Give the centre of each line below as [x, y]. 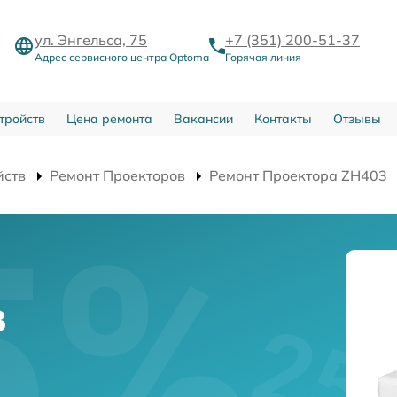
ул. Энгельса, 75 [91, 39]
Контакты [283, 118]
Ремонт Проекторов [117, 175]
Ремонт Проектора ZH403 [298, 175]
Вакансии [203, 118]
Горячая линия [263, 57]
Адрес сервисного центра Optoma [122, 57]
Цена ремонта [109, 118]
